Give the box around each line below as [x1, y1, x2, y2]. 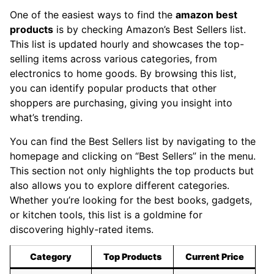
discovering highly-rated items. [10, 223, 154, 235]
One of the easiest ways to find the [10, 9, 176, 21]
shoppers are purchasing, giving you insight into [10, 97, 232, 109]
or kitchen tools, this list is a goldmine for [10, 208, 202, 221]
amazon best [176, 9, 237, 21]
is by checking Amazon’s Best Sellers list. [53, 23, 246, 36]
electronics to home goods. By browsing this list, [10, 67, 236, 80]
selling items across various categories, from [10, 53, 217, 65]
